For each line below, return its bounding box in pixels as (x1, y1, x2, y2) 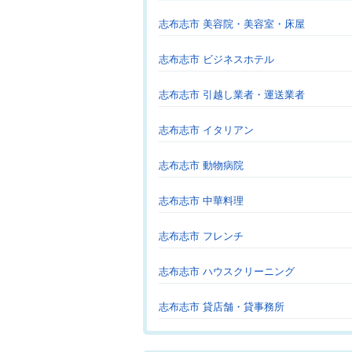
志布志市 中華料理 (159, 195, 244, 207)
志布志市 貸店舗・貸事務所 (159, 301, 284, 313)
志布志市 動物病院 (159, 159, 244, 171)
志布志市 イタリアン (159, 124, 254, 136)
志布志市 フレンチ (159, 230, 244, 242)
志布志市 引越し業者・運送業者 (159, 89, 305, 101)
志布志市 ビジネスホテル (159, 53, 274, 65)
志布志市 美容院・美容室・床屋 (159, 18, 305, 30)
